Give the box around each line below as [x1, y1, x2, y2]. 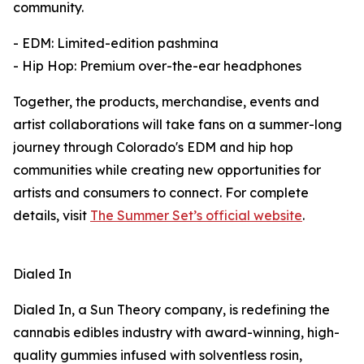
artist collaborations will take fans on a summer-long [13, 116, 342, 133]
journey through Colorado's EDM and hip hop [13, 139, 293, 156]
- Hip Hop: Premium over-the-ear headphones [13, 58, 301, 75]
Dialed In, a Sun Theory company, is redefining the [13, 301, 330, 318]
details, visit [13, 207, 90, 224]
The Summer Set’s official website [90, 207, 302, 224]
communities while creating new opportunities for [13, 162, 321, 179]
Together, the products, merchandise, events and [13, 93, 319, 110]
